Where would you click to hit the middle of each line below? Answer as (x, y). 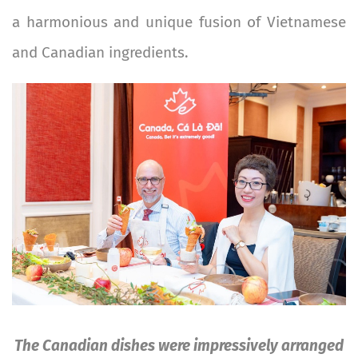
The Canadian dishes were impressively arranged (179, 346)
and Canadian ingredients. (100, 52)
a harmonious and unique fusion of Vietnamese (179, 22)
